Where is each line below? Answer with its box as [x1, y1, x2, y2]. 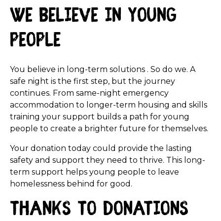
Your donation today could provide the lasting [10, 143, 192, 153]
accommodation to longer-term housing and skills [10, 100, 207, 110]
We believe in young [10, 5, 177, 28]
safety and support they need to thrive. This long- [10, 155, 205, 165]
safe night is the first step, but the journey [10, 76, 175, 86]
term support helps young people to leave [10, 167, 179, 177]
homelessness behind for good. [10, 179, 132, 188]
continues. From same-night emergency [10, 88, 169, 98]
